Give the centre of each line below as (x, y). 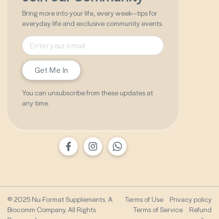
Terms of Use (144, 199)
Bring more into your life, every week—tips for (90, 13)
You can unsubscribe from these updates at (88, 92)
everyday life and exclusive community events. (93, 23)
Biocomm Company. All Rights (52, 209)
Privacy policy (191, 199)
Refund (200, 209)
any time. (36, 103)
